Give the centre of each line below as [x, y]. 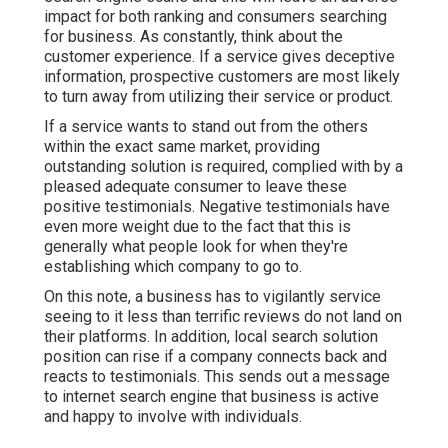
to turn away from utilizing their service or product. [218, 97]
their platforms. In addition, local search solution [211, 337]
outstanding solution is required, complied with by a [223, 167]
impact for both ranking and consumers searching [215, 17]
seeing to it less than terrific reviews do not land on [223, 317]
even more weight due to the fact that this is [197, 227]
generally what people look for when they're [196, 247]
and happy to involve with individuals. [173, 417]
